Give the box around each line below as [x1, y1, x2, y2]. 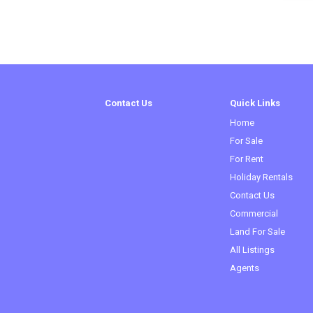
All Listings [230, 245, 275, 255]
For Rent [230, 154, 263, 164]
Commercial [230, 208, 278, 219]
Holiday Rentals [230, 172, 293, 182]
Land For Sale [230, 226, 285, 237]
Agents [230, 263, 259, 273]
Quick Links [230, 98, 280, 108]
